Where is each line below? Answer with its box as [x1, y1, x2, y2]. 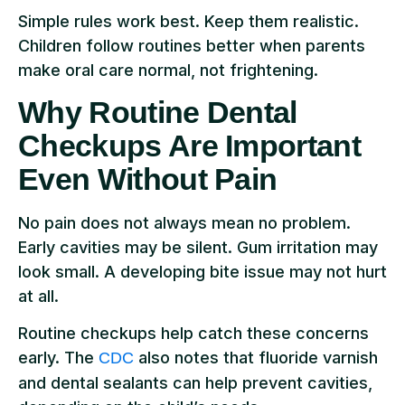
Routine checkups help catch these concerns [18, 324, 369, 344]
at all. [18, 286, 59, 306]
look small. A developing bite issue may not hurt [18, 261, 387, 281]
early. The [18, 348, 99, 368]
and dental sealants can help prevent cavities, [18, 373, 372, 393]
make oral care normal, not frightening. [18, 61, 318, 80]
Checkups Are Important [18, 127, 362, 163]
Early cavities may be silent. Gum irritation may [18, 237, 378, 257]
